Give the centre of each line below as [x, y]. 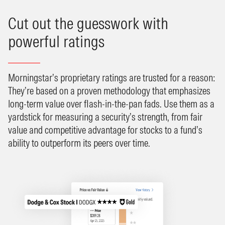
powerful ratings [56, 41]
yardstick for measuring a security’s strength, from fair [105, 117]
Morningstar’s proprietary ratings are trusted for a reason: [112, 77]
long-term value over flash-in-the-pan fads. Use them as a [111, 103]
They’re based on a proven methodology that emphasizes [109, 90]
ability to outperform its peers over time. [79, 143]
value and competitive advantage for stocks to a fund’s [105, 130]
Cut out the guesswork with [88, 23]
